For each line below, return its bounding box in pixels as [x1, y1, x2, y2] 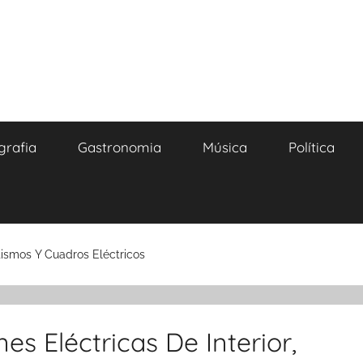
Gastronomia [77, 139, 161, 156]
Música [202, 139, 247, 156]
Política [288, 139, 335, 156]
